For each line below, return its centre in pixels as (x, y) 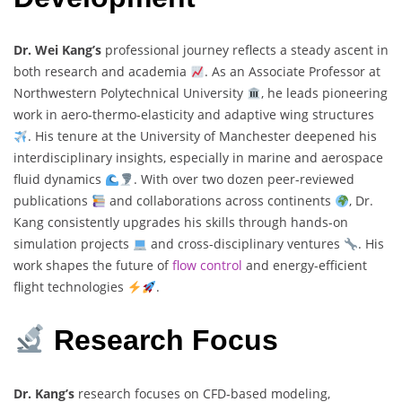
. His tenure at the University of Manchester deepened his (202, 136)
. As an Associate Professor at (292, 72)
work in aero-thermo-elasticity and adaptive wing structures (194, 115)
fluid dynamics (59, 179)
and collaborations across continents (220, 201)
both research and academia (102, 72)
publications (52, 201)
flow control (207, 266)
